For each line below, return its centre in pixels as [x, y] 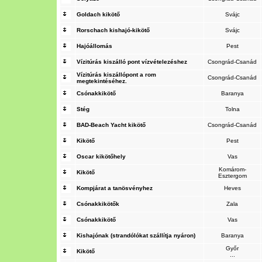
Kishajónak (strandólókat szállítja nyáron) [136, 235]
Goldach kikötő [98, 14]
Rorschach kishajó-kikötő [113, 30]
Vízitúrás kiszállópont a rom [116, 75]
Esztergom [232, 176]
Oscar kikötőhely [101, 156]
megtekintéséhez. [102, 81]
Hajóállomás [94, 46]
